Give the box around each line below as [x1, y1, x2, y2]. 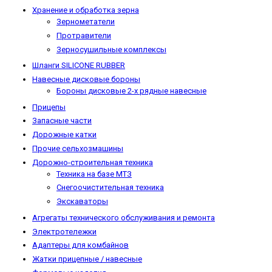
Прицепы [32, 102, 66, 112]
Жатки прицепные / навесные [32, 254, 142, 264]
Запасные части [32, 116, 92, 126]
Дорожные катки [32, 130, 97, 140]
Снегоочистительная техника [56, 183, 164, 192]
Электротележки [32, 226, 97, 236]
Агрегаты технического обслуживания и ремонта [32, 212, 215, 222]
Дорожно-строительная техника [32, 157, 153, 167]
